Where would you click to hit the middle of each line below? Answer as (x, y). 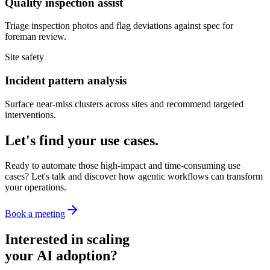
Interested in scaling (67, 240)
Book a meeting (35, 214)
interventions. (30, 115)
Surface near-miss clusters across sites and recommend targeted (124, 104)
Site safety (24, 57)
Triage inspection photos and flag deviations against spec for (119, 26)
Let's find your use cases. (82, 140)
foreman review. (36, 37)
